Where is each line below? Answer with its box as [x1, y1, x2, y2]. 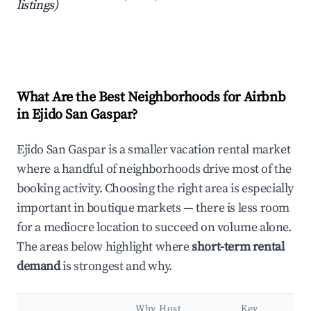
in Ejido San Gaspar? [17, 106, 138, 124]
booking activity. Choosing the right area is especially [17, 180, 294, 197]
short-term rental [192, 239, 285, 255]
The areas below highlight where [17, 239, 192, 255]
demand [17, 258, 60, 275]
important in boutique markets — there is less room [17, 200, 290, 217]
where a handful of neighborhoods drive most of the [17, 161, 292, 178]
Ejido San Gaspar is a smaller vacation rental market [17, 142, 291, 158]
